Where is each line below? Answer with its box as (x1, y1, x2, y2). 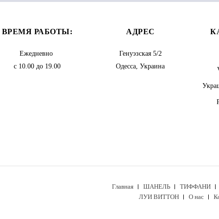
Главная (112, 182, 133, 190)
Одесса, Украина (116, 63, 165, 70)
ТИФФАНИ (180, 182, 211, 190)
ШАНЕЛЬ (143, 182, 170, 190)
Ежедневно (19, 50, 55, 57)
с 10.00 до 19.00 (13, 63, 61, 70)
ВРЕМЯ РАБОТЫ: (1, 27, 73, 36)
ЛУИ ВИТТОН (139, 193, 179, 200)
